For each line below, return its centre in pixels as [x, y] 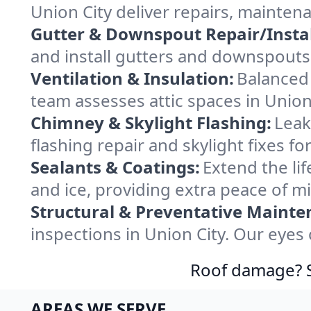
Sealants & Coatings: [115, 167]
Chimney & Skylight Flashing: [151, 123]
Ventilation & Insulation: [132, 78]
